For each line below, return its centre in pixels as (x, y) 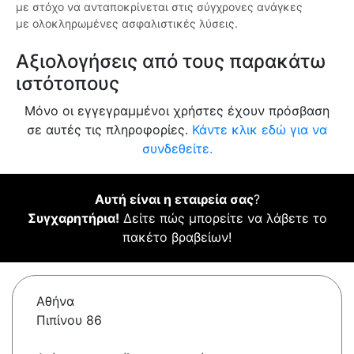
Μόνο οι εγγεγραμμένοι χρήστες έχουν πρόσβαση (177, 111)
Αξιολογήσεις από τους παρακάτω (171, 62)
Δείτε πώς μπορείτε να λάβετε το (223, 218)
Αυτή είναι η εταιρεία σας (174, 200)
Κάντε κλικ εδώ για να (260, 130)
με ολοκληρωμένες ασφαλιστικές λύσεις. (127, 24)
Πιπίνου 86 (69, 320)
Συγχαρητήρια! (73, 218)
